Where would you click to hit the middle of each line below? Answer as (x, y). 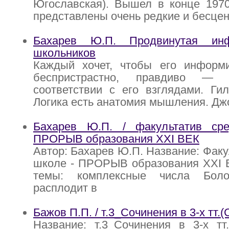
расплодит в (65, 188)
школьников (64, 53)
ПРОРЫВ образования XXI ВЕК (116, 139)
